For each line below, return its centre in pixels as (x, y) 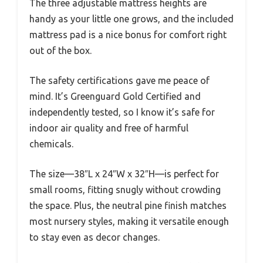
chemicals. (51, 144)
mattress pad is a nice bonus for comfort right (128, 35)
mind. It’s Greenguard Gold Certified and (115, 97)
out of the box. (60, 51)
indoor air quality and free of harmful (109, 128)
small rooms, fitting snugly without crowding (125, 190)
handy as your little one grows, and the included (131, 19)
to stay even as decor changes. (95, 237)
